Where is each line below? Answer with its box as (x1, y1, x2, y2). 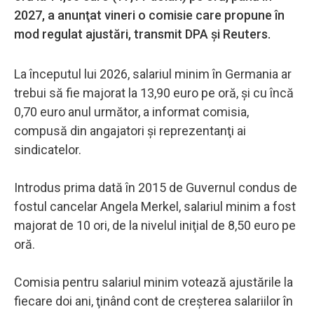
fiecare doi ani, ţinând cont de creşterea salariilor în (14, 293, 293, 308)
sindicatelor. (14, 142, 81, 157)
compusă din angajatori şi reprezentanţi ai (14, 123, 246, 138)
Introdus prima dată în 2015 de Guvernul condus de (14, 179, 297, 195)
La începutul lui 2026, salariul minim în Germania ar (14, 66, 292, 81)
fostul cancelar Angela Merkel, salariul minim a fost (14, 198, 296, 214)
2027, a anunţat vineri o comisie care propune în (14, 7, 285, 22)
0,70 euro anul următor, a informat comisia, (14, 104, 249, 119)
